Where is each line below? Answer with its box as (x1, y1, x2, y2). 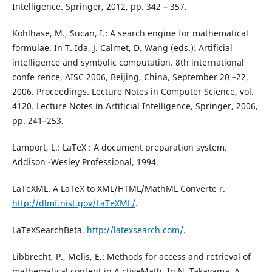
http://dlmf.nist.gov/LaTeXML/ (12, 197, 135, 209)
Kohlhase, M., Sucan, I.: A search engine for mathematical (12, 27, 248, 39)
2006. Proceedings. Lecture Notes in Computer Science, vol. (12, 86, 254, 98)
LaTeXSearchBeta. (12, 224, 87, 236)
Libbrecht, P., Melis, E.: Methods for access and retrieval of (12, 251, 251, 263)
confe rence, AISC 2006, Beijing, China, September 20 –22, (12, 71, 248, 83)
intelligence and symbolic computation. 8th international (12, 56, 244, 69)
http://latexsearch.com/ (86, 224, 183, 236)
